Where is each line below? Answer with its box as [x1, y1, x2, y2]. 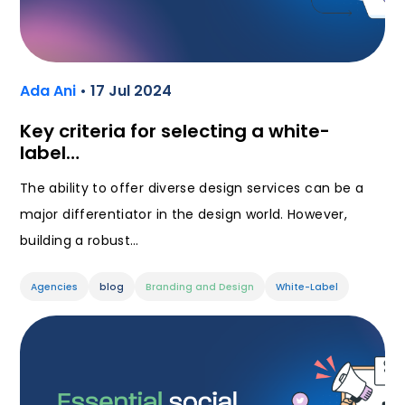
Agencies [31, 280, 78, 295]
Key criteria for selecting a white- [20, 118, 330, 145]
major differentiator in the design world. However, [20, 205, 347, 224]
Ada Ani [20, 80, 80, 102]
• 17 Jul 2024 [80, 80, 172, 102]
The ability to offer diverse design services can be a [20, 179, 364, 198]
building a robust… [20, 231, 139, 250]
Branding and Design [146, 280, 254, 295]
